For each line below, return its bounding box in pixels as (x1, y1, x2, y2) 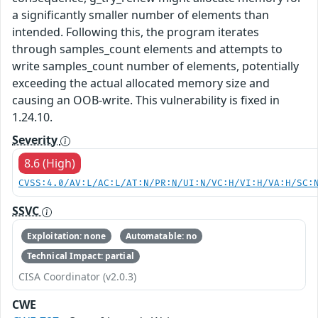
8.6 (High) (24, 155, 75, 172)
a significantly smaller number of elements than (12, 7, 269, 23)
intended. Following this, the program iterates (12, 24, 259, 40)
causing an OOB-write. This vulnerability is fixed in (12, 92, 280, 109)
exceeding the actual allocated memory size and (12, 75, 270, 92)
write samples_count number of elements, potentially (12, 58, 299, 75)
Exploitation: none (26, 229, 106, 242)
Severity (12, 132, 60, 148)
